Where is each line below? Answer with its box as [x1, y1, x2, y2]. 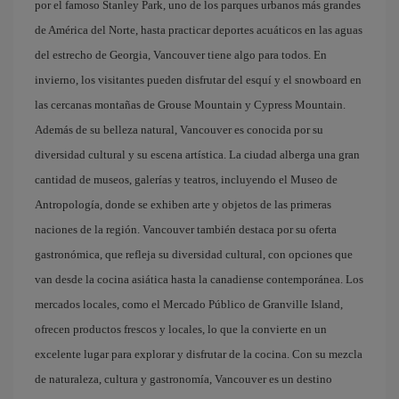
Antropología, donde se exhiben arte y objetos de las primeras [35, 198, 331, 211]
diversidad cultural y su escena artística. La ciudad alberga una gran [35, 148, 360, 161]
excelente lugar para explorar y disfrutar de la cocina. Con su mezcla [35, 347, 362, 361]
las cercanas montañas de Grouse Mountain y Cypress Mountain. [35, 98, 346, 111]
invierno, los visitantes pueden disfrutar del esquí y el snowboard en [35, 73, 362, 86]
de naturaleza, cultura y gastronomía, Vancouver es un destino [35, 372, 332, 386]
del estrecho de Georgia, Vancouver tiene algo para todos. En [35, 48, 327, 61]
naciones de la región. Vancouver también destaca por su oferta [35, 223, 337, 236]
